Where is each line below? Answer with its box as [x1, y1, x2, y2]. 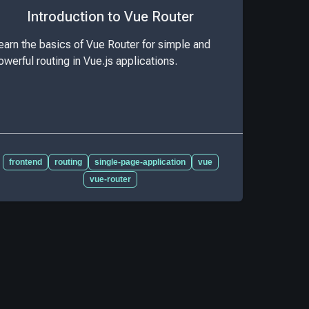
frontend [8, 157, 42, 167]
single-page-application [94, 157, 186, 167]
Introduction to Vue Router [27, 8, 194, 26]
